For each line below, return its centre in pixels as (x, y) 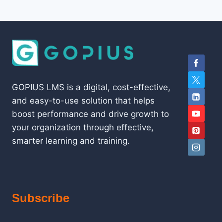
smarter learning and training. (71, 141)
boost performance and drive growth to (90, 114)
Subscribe (41, 198)
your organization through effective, (83, 128)
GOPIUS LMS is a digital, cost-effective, (91, 87)
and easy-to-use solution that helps (83, 101)
